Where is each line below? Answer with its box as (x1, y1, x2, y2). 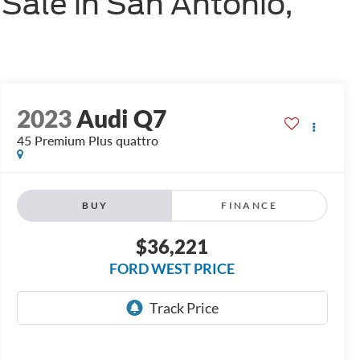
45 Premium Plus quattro (16, 133, 158, 149)
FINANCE (221, 199, 278, 212)
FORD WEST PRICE (109, 260, 235, 278)
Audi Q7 (76, 104, 166, 133)
